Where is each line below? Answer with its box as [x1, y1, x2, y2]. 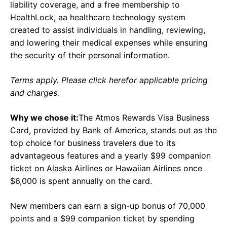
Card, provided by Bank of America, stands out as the [10, 125, 217, 136]
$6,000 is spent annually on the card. [10, 176, 152, 186]
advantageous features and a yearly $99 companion [10, 150, 211, 161]
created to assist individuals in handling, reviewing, [10, 25, 205, 35]
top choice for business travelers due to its [10, 138, 175, 148]
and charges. [10, 88, 59, 98]
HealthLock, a [10, 12, 63, 23]
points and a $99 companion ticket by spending [10, 213, 195, 224]
